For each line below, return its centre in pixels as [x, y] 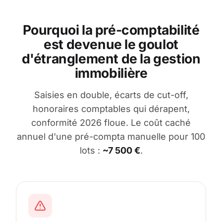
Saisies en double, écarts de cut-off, [111, 95]
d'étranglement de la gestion [111, 58]
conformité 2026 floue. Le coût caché [111, 122]
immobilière [111, 73]
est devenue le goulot [111, 44]
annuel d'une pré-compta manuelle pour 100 [111, 136]
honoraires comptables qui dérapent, [111, 109]
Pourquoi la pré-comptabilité [111, 29]
